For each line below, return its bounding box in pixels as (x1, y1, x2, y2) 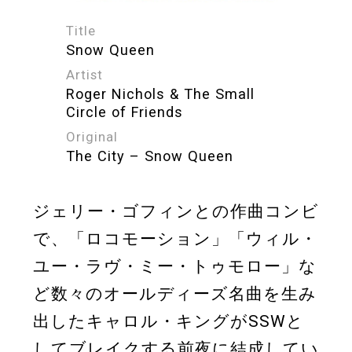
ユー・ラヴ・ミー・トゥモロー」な (33, 257, 317, 277)
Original (66, 129, 118, 145)
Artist (66, 67, 103, 83)
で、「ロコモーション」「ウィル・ (33, 229, 317, 249)
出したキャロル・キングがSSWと (33, 312, 304, 332)
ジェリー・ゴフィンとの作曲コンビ (33, 202, 319, 222)
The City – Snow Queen (66, 148, 233, 165)
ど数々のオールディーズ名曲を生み (33, 284, 317, 304)
